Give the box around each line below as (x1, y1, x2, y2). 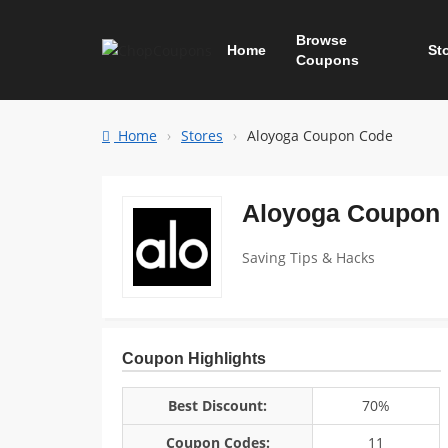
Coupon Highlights (122, 350, 266, 367)
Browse (296, 32, 347, 48)
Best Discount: (168, 396, 267, 415)
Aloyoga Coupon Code (247, 126, 393, 145)
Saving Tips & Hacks (242, 248, 375, 267)
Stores (181, 126, 223, 145)
